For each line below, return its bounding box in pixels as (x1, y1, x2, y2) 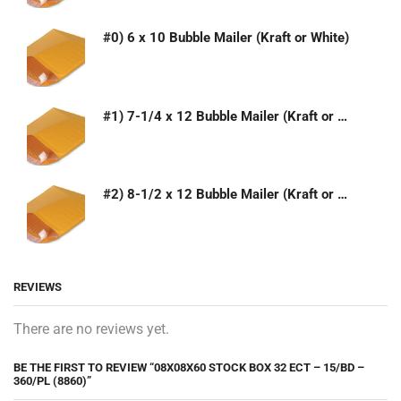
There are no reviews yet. (13, 320, 169, 338)
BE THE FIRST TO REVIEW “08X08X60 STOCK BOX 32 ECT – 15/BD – (13, 361, 364, 375)
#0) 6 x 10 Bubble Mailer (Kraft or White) (103, 29, 349, 46)
